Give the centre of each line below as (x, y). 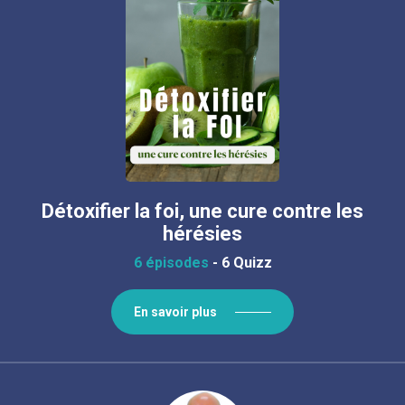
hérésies (202, 234)
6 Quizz (246, 263)
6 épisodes (171, 263)
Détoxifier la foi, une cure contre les (202, 211)
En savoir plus (175, 312)
